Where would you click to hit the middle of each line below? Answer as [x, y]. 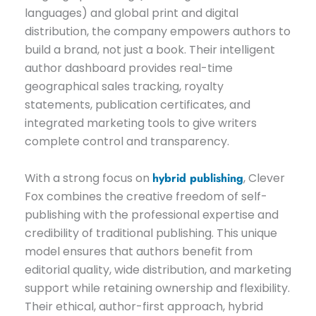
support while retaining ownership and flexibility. [157, 288]
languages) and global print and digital [131, 13]
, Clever [264, 178]
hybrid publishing [197, 178]
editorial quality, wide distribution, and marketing [158, 269]
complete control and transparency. [127, 141]
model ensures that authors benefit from [138, 251]
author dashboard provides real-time [128, 68]
